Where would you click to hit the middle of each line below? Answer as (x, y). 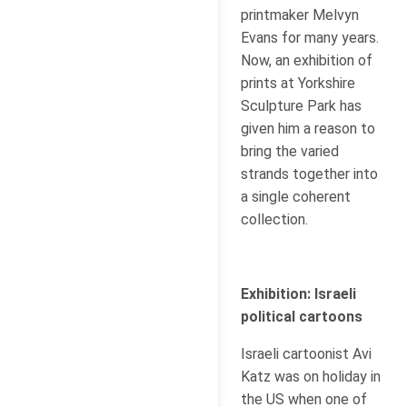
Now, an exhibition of (307, 60)
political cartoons (302, 316)
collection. (274, 219)
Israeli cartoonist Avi (306, 353)
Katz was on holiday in (311, 376)
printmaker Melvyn (300, 15)
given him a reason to (308, 128)
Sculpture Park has (301, 105)
